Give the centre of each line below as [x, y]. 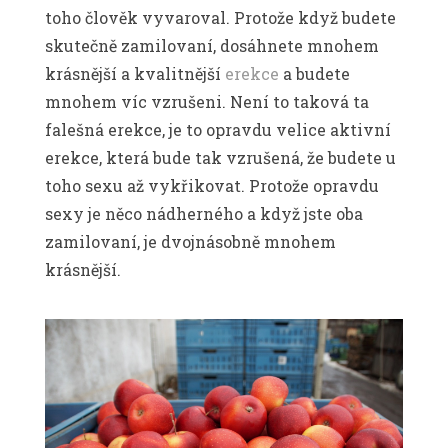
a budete [314, 74]
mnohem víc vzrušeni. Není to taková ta [207, 102]
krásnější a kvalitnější [135, 74]
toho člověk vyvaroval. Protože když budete [220, 18]
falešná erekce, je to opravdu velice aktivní [218, 130]
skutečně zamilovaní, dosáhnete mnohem [212, 46]
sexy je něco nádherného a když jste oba [204, 214]
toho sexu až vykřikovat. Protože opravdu [212, 186]
